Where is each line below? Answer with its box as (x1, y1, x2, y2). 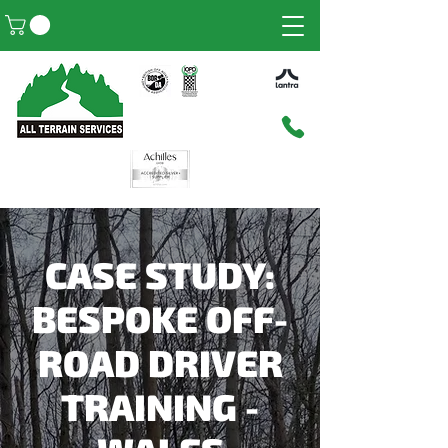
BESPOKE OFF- (32, 296, 288, 341)
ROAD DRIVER (37, 340, 283, 385)
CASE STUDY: (45, 252, 275, 297)
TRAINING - (61, 384, 259, 429)
